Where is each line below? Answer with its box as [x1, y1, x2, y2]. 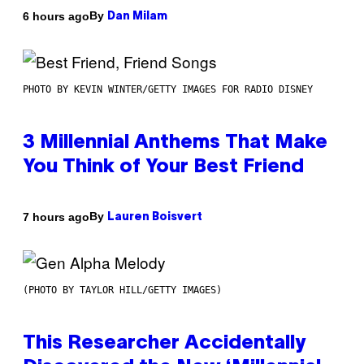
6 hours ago [23, 9, 89, 23]
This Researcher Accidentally [23, 335, 305, 353]
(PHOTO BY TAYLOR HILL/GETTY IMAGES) [23, 284, 222, 297]
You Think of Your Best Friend [23, 158, 304, 177]
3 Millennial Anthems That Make [23, 134, 327, 153]
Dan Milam [107, 11, 167, 23]
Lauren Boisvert [107, 212, 202, 223]
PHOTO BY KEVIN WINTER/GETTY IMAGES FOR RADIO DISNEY [23, 84, 313, 96]
